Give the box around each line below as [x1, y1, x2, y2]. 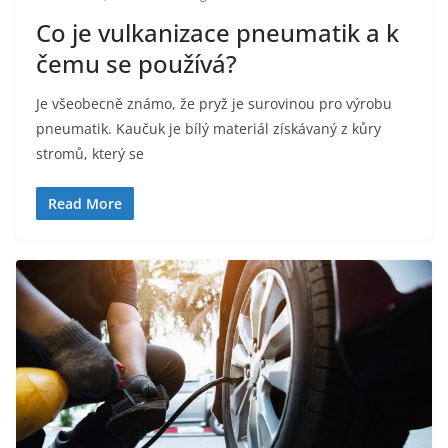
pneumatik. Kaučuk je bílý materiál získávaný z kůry [36, 118, 381, 138]
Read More [48, 193, 122, 213]
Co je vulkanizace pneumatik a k [36, 15, 399, 49]
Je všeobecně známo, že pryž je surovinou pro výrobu [36, 93, 392, 113]
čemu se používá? [36, 46, 237, 80]
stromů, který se [36, 143, 144, 163]
